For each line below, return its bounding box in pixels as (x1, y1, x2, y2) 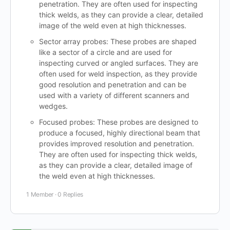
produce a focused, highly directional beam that (39, 128, 201, 138)
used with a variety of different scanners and (39, 91, 190, 100)
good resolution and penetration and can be (39, 80, 187, 89)
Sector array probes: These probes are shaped (39, 37, 197, 46)
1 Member (26, 190, 54, 199)
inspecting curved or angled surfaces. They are (39, 59, 199, 68)
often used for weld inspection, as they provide (39, 69, 198, 79)
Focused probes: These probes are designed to (39, 118, 199, 127)
